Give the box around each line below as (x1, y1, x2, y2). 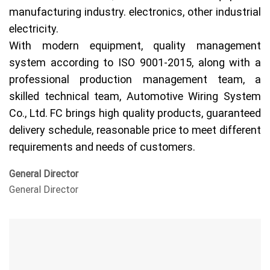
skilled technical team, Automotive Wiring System (9, 89, 261, 102)
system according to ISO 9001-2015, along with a (9, 55, 261, 69)
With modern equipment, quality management (9, 39, 261, 52)
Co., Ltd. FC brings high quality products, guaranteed (9, 106, 261, 119)
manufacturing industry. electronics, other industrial (9, 5, 261, 18)
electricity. (9, 22, 58, 35)
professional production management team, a (9, 72, 261, 86)
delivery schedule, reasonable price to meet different (9, 123, 261, 136)
